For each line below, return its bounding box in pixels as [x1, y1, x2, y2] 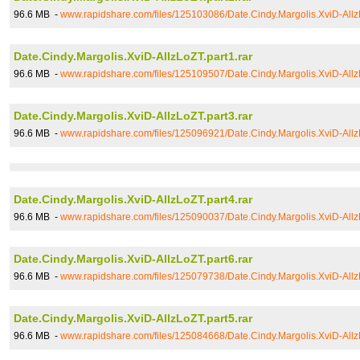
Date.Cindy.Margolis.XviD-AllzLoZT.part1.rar [14, 50, 252, 63]
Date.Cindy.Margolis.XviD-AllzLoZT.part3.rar [14, 109, 252, 122]
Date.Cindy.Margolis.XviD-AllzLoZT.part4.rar [14, 193, 252, 206]
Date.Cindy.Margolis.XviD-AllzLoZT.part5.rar [14, 312, 252, 325]
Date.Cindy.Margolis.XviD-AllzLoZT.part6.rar [14, 252, 252, 265]
